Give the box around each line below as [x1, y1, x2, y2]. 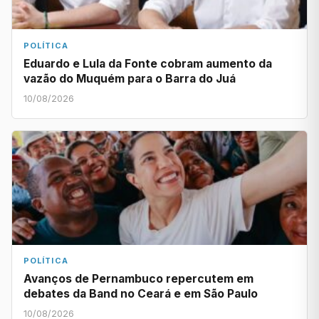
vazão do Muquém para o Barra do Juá [23, 71, 239, 85]
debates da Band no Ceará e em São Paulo [23, 287, 258, 301]
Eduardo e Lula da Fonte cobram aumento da [23, 56, 272, 70]
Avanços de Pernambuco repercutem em [23, 272, 253, 286]
